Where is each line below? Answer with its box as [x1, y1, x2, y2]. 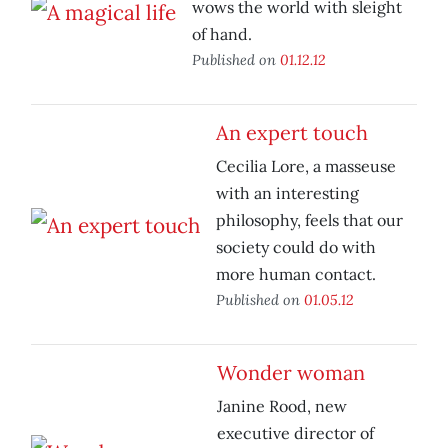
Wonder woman [217, 360, 365, 386]
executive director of [217, 423, 374, 444]
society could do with [216, 237, 376, 258]
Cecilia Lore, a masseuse [216, 156, 396, 177]
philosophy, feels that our [216, 210, 403, 231]
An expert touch [216, 120, 368, 146]
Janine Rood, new [217, 396, 347, 417]
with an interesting [216, 183, 359, 204]
